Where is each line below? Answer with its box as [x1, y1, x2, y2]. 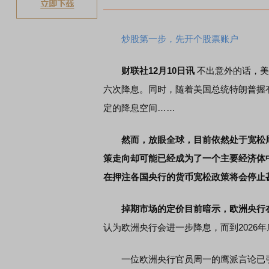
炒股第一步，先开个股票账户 [121, 34, 238, 44]
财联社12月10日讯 [121, 65, 197, 76]
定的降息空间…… [103, 103, 175, 113]
